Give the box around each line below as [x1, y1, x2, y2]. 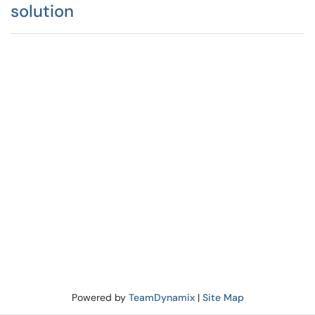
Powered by [71, 291, 129, 304]
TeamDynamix [128, 291, 195, 304]
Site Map [202, 291, 244, 304]
